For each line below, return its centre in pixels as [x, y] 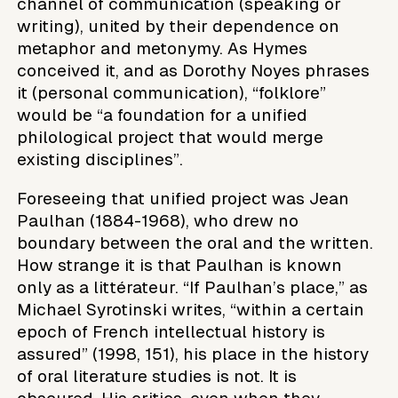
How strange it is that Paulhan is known [180, 265]
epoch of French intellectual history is [171, 331]
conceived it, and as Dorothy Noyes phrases [194, 70]
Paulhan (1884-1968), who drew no [158, 220]
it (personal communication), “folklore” [172, 92]
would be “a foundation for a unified [163, 115]
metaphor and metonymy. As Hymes [163, 48]
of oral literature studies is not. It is [157, 376]
